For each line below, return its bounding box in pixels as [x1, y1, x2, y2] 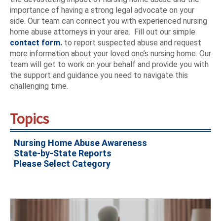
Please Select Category [14, 158, 110, 169]
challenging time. [10, 81, 68, 91]
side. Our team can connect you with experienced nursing [10, 16, 207, 26]
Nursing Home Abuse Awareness [14, 137, 147, 148]
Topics [10, 109, 49, 128]
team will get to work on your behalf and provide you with [10, 60, 209, 69]
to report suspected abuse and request [62, 38, 201, 47]
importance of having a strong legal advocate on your [10, 5, 194, 15]
